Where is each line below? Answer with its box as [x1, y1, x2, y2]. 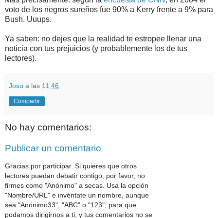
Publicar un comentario [5, 143, 101, 154]
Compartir [14, 97, 40, 105]
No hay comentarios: [5, 122, 91, 132]
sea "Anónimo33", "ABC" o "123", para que [5, 200, 136, 209]
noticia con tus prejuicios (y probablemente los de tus [5, 44, 187, 53]
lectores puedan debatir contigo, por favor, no [5, 171, 145, 180]
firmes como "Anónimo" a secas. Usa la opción [5, 181, 148, 189]
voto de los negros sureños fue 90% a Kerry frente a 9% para [5, 5, 213, 14]
